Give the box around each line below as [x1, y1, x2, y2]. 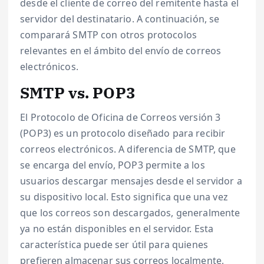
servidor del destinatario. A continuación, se [20, 12, 220, 25]
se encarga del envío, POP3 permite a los [20, 159, 205, 172]
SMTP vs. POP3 [20, 82, 136, 103]
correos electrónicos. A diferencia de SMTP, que [20, 143, 236, 156]
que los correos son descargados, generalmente [20, 206, 240, 220]
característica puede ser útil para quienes [20, 238, 208, 252]
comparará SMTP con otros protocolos [20, 28, 197, 41]
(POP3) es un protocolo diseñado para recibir [20, 127, 226, 140]
